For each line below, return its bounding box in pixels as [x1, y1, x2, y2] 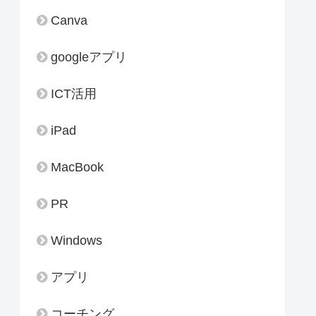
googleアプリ [51, 50, 127, 65]
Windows [51, 233, 102, 248]
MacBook [51, 160, 104, 175]
